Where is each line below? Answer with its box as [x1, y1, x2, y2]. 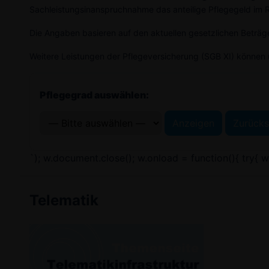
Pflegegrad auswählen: [40, 89, 149, 101]
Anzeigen [172, 117, 214, 130]
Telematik [29, 192, 98, 210]
